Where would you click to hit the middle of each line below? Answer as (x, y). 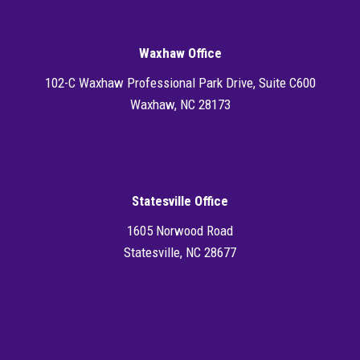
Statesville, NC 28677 (180, 253)
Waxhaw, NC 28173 (180, 105)
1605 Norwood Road (180, 231)
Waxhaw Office (180, 53)
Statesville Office (180, 201)
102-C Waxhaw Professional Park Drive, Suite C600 (180, 83)
